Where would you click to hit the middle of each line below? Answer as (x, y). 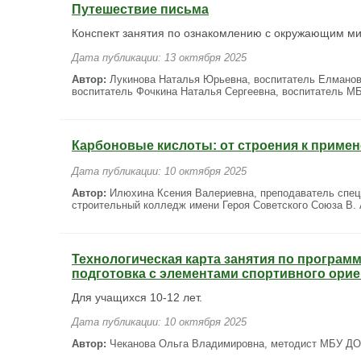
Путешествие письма (140, 9)
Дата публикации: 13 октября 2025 (159, 58)
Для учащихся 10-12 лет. (137, 297)
